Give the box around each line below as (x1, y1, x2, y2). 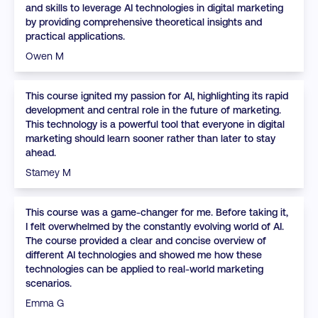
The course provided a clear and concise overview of (26, 234, 266, 247)
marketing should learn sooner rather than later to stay (26, 132, 275, 145)
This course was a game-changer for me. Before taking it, (26, 206, 288, 219)
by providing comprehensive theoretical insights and (26, 16, 262, 28)
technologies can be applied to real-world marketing (26, 263, 263, 275)
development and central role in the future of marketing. (26, 104, 281, 116)
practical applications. (26, 30, 125, 43)
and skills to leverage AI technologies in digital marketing (26, 1, 283, 14)
